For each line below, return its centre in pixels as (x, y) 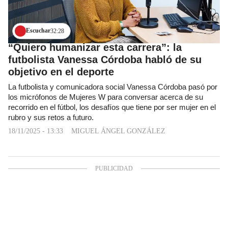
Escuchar (38, 31)
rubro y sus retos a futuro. (51, 117)
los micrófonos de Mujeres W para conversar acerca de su (106, 97)
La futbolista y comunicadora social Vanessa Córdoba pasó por (113, 87)
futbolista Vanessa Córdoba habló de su (105, 59)
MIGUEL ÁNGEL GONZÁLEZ (118, 131)
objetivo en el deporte (61, 72)
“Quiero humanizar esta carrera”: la (95, 47)
